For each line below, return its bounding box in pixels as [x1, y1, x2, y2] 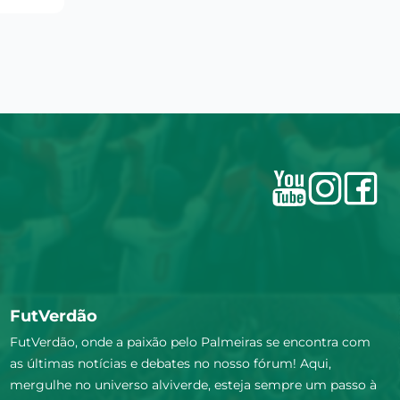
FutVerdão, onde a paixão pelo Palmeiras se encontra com [9, 333, 371, 350]
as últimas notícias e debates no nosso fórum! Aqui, [9, 354, 331, 371]
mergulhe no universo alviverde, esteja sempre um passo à [9, 376, 377, 393]
